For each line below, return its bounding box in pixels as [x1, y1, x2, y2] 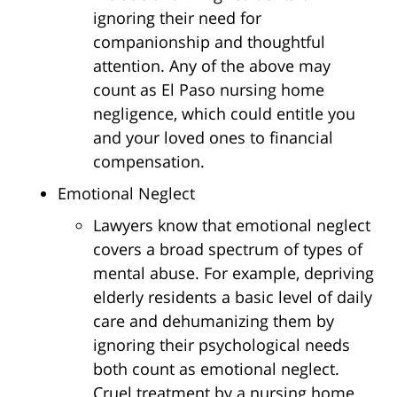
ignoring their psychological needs [93, 333, 350, 355]
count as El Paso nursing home [93, 78, 324, 100]
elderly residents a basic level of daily [93, 285, 372, 307]
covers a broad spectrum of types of [93, 237, 362, 260]
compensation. [93, 150, 205, 172]
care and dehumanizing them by [93, 309, 334, 331]
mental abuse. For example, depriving [93, 261, 374, 284]
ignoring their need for [93, 6, 261, 28]
